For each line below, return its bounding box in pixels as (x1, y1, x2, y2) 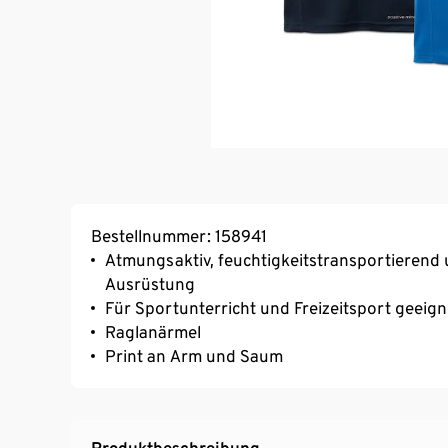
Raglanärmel (105, 321, 201, 342)
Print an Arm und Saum (105, 345, 283, 366)
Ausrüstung (105, 273, 195, 294)
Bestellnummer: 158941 (91, 225, 267, 246)
